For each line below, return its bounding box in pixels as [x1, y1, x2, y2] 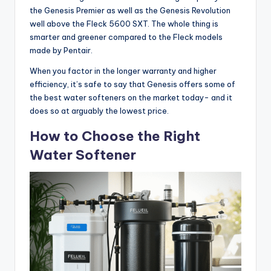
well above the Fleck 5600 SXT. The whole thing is [30, 19, 218, 29]
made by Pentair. [30, 45, 93, 56]
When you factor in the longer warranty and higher [30, 66, 217, 76]
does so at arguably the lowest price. [30, 106, 169, 116]
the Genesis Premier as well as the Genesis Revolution [30, 5, 230, 16]
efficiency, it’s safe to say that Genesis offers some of [30, 79, 235, 90]
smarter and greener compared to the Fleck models [30, 32, 223, 42]
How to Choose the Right [30, 128, 200, 145]
